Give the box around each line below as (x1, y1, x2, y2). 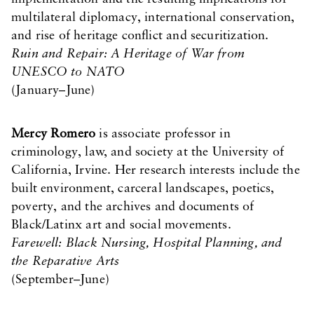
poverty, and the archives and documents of (11, 200, 254, 214)
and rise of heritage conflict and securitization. (11, 29, 269, 43)
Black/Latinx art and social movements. (11, 219, 231, 232)
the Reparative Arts (11, 255, 120, 268)
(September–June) (11, 273, 109, 287)
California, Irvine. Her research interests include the (11, 164, 300, 177)
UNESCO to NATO (11, 66, 125, 79)
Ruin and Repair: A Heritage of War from (11, 48, 245, 61)
